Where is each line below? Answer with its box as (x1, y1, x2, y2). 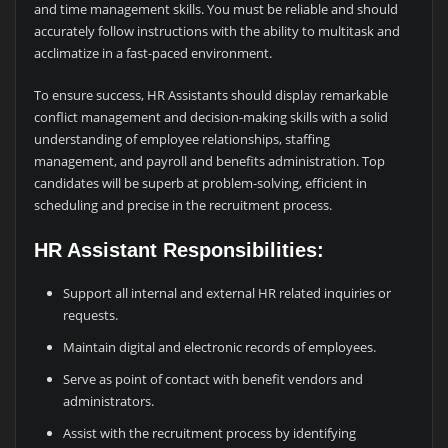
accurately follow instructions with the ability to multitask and (33, 22, 400, 41)
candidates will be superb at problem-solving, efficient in (33, 174, 367, 193)
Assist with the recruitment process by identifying (63, 423, 357, 442)
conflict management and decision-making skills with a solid (33, 108, 388, 127)
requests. (63, 305, 119, 324)
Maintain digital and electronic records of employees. (63, 337, 377, 356)
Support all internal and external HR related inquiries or (63, 283, 392, 302)
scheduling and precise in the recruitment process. (33, 196, 332, 215)
